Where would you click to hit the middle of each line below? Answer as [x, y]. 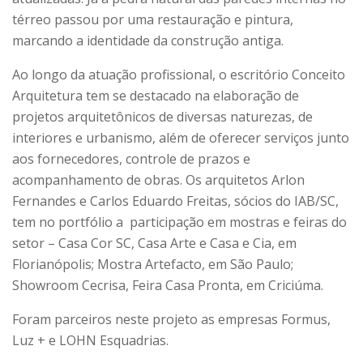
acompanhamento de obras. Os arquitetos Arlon [158, 179]
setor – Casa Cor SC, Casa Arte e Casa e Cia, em [154, 243]
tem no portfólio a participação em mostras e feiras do [179, 222]
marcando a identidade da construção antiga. [148, 40]
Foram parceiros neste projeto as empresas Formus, [171, 319]
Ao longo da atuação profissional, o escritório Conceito [179, 74]
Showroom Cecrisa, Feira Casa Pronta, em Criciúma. [168, 285]
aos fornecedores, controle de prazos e [131, 158]
